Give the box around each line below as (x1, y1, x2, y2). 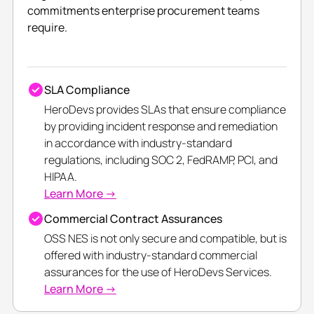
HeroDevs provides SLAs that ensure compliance (43, 102, 286, 118)
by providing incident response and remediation (43, 118, 278, 135)
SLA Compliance (43, 82, 130, 98)
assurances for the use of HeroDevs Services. (43, 264, 272, 280)
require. (27, 20, 67, 36)
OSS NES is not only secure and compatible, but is (43, 231, 287, 247)
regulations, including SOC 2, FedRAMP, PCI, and (43, 152, 278, 168)
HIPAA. (43, 169, 77, 185)
